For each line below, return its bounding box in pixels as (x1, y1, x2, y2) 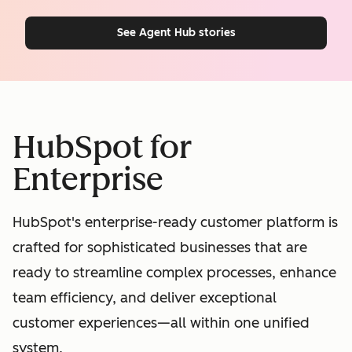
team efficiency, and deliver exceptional (13, 289, 277, 307)
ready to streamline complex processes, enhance (13, 264, 336, 282)
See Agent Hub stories (116, 26, 236, 40)
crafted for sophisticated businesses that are (13, 239, 307, 257)
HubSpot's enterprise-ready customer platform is (13, 214, 338, 232)
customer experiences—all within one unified (13, 314, 310, 332)
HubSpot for (13, 128, 192, 167)
